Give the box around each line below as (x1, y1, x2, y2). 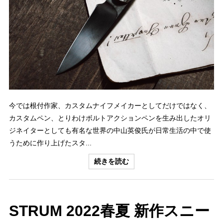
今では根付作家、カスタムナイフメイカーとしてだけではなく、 (9, 101, 211, 110)
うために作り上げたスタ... (9, 138, 92, 147)
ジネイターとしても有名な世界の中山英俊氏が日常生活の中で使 (9, 126, 211, 134)
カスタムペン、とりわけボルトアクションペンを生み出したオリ (9, 113, 211, 122)
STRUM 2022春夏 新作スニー (9, 202, 210, 219)
